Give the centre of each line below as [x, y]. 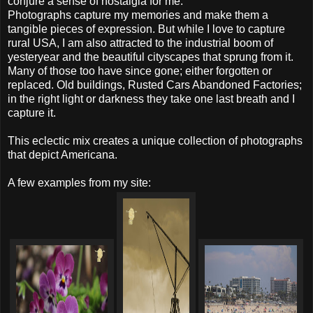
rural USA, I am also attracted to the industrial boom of [140, 43]
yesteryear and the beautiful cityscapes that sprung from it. [151, 57]
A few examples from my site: [79, 182]
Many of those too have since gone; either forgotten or [140, 71]
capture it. [32, 112]
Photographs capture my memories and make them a [138, 15]
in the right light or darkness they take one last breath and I [151, 99]
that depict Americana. [63, 154]
